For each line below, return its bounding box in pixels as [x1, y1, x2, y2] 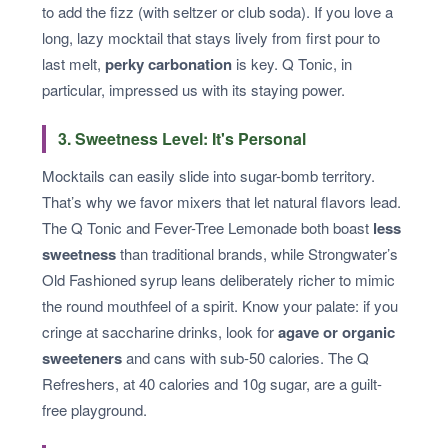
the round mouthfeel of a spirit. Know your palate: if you [42, 295, 398, 316]
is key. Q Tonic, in [232, 53, 352, 74]
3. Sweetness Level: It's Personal [58, 127, 306, 150]
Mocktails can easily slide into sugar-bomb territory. [42, 165, 375, 186]
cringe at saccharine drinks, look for [42, 321, 278, 342]
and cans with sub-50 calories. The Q [122, 347, 369, 368]
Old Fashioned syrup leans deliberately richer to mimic [42, 269, 395, 290]
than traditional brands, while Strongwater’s [116, 243, 398, 264]
